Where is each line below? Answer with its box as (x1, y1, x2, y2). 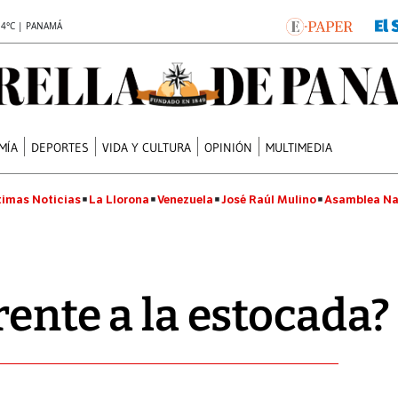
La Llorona (89, 192, 149, 207)
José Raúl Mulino (221, 192, 316, 207)
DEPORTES (31, 139, 90, 155)
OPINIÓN (204, 139, 253, 155)
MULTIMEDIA (266, 139, 333, 155)
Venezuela (157, 192, 213, 207)
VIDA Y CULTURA (102, 139, 192, 155)
